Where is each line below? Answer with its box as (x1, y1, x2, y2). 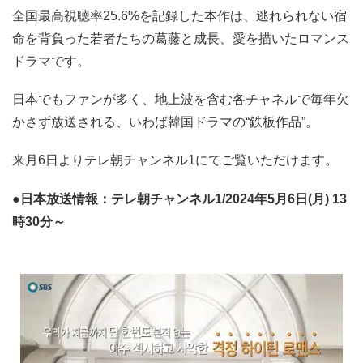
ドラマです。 (12, 54, 90, 68)
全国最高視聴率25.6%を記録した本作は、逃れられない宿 (12, 9, 347, 23)
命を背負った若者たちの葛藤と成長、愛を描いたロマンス (12, 32, 349, 45)
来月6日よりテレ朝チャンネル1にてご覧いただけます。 (12, 153, 338, 168)
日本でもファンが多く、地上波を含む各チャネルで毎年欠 (12, 92, 349, 107)
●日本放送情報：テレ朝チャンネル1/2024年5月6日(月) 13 (12, 191, 347, 206)
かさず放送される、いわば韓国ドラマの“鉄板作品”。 (12, 115, 318, 130)
